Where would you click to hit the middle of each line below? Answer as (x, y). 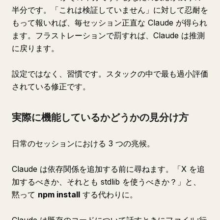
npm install (59, 194)
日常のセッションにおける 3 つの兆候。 (83, 143)
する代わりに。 (109, 194)
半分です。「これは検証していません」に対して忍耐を (110, 10)
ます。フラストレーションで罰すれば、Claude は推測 (108, 35)
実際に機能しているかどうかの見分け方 (100, 117)
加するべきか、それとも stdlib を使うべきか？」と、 (106, 182)
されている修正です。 (51, 86)
